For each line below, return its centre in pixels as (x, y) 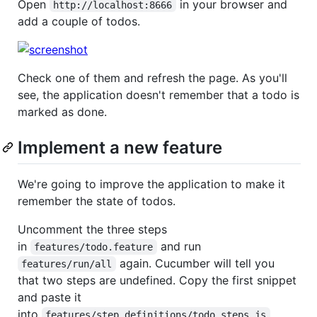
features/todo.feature (94, 247)
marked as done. (62, 111)
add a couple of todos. (79, 21)
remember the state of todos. (97, 201)
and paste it (50, 297)
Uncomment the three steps (92, 229)
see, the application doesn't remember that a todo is (158, 94)
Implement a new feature (120, 147)
